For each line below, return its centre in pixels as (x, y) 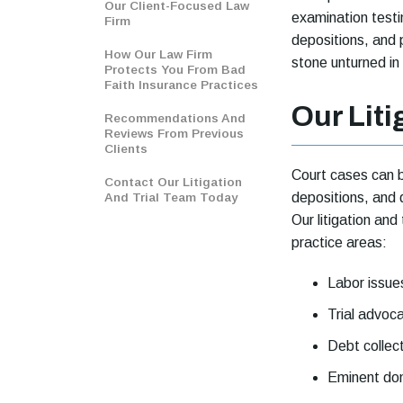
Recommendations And (175, 118)
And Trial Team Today (171, 197)
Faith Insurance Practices (181, 85)
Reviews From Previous (174, 133)
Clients (126, 148)
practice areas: (339, 242)
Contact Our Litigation (173, 182)
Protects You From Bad (175, 69)
